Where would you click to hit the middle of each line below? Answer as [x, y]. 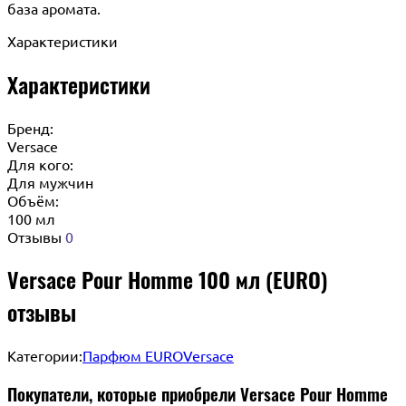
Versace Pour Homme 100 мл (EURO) [168, 280]
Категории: [45, 356]
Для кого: [40, 164]
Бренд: [30, 127]
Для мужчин [50, 182]
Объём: [33, 200]
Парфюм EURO [133, 356]
